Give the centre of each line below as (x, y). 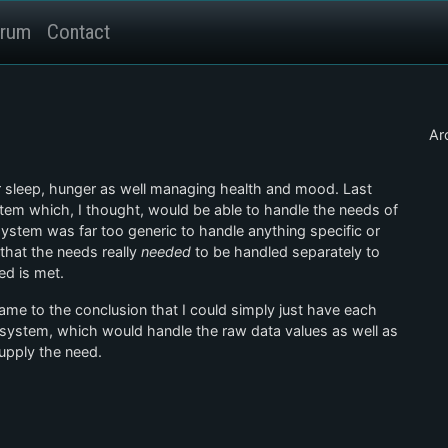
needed (166, 251)
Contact (78, 32)
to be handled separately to (285, 251)
